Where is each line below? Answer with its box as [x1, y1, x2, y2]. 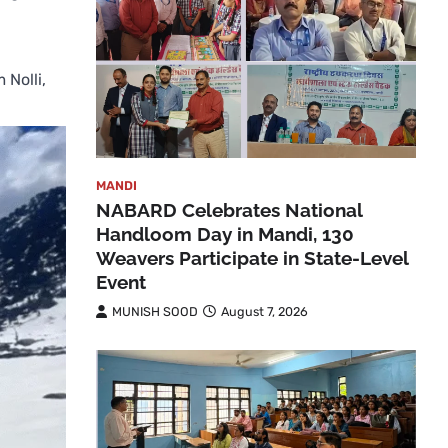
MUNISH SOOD [112, 303, 198, 319]
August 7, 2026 [221, 303, 308, 319]
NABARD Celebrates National [96, 198, 362, 221]
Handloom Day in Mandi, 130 [96, 222, 354, 245]
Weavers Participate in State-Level [96, 246, 408, 269]
